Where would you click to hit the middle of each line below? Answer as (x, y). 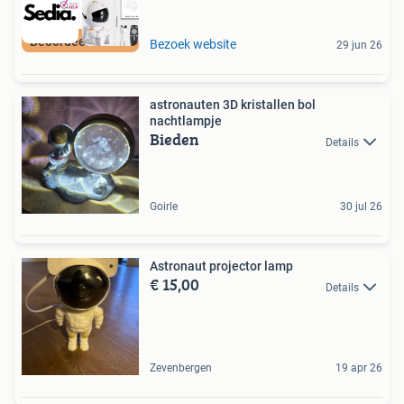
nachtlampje (186, 121)
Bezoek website (193, 45)
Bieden (174, 140)
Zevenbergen (181, 368)
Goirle (164, 207)
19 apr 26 (359, 368)
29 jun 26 (359, 46)
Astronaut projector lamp (221, 266)
